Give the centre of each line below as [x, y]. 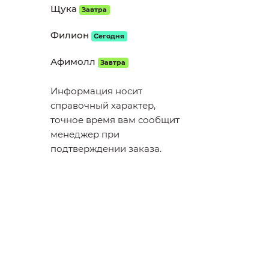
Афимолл [73, 62]
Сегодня [109, 36]
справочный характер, [103, 105]
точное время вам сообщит [115, 120]
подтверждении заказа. [106, 149]
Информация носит [96, 91]
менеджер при [85, 134]
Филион [69, 35]
